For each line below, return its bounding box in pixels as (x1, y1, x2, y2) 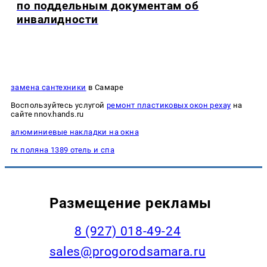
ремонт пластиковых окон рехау (106, 100, 231, 110)
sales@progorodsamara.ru (49, 244, 206, 259)
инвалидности (17, 13, 98, 27)
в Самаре (86, 82, 124, 92)
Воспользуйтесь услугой (11, 100, 107, 110)
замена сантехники (11, 82, 86, 92)
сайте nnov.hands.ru (11, 109, 84, 119)
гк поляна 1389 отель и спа (11, 145, 115, 154)
